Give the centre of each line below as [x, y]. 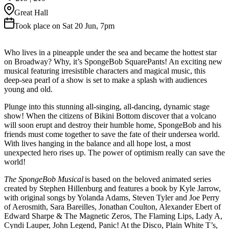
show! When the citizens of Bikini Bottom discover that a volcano [110, 116]
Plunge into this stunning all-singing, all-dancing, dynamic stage [107, 106]
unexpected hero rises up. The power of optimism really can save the [114, 152]
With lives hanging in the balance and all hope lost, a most [97, 143]
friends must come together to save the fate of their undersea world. [112, 134]
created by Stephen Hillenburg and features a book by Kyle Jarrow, [112, 188]
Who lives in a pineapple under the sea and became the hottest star [110, 52]
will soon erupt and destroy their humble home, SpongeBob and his [113, 125]
